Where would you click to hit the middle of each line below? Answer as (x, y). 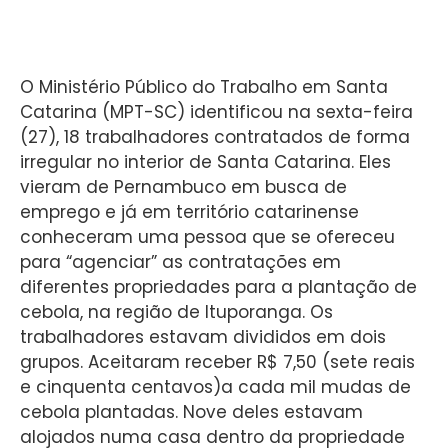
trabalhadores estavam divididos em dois (203, 337)
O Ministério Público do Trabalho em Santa (204, 87)
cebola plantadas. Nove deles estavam (191, 412)
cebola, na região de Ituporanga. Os (176, 312)
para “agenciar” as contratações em (180, 262)
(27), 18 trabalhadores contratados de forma (215, 137)
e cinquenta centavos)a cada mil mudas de (215, 387)
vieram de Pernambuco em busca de (183, 187)
